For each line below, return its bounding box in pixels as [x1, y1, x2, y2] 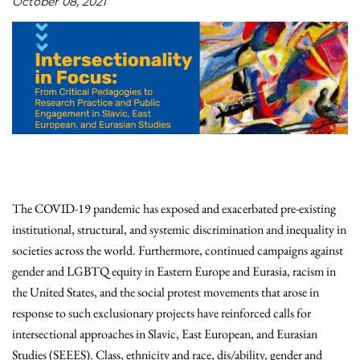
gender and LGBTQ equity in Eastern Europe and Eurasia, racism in [12, 263, 336, 280]
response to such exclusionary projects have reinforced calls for [12, 305, 311, 322]
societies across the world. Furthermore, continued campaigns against [12, 242, 343, 260]
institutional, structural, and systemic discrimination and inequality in [12, 221, 346, 239]
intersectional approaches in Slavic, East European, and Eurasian [12, 325, 317, 343]
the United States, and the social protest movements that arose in [12, 284, 319, 301]
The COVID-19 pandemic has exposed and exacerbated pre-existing [12, 200, 336, 218]
